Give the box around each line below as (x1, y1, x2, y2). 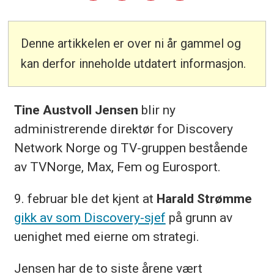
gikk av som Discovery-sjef (13, 209, 166, 225)
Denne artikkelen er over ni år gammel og (21, 36, 242, 51)
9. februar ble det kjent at (13, 190, 157, 206)
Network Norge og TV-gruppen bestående (13, 139, 248, 155)
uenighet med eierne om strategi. (13, 228, 199, 244)
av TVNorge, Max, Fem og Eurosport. (13, 158, 221, 174)
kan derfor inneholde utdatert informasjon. (21, 56, 246, 72)
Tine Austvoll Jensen (13, 102, 138, 117)
